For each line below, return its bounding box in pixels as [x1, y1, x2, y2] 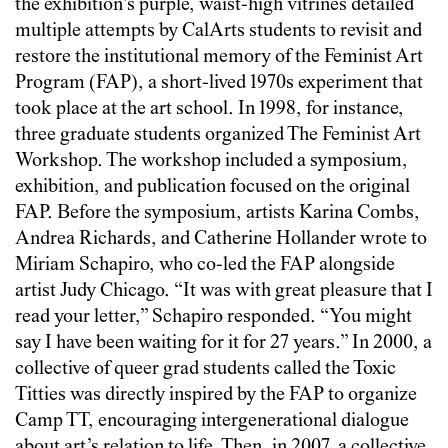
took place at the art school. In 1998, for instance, [15, 98, 404, 120]
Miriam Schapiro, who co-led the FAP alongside [15, 254, 395, 276]
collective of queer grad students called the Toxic [15, 358, 396, 380]
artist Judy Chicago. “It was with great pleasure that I [15, 280, 433, 302]
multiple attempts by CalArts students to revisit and [15, 20, 422, 42]
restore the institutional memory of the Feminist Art [15, 46, 423, 68]
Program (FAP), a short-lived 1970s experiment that [15, 72, 423, 94]
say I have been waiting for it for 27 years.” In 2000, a [15, 332, 432, 354]
